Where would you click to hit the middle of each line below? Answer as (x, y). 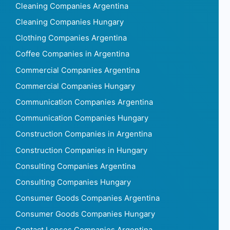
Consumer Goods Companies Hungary (85, 214)
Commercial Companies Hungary (75, 86)
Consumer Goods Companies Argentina (88, 198)
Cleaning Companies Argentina (72, 6)
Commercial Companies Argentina (78, 70)
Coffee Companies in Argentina (72, 54)
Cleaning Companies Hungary (70, 22)
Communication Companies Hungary (82, 118)
